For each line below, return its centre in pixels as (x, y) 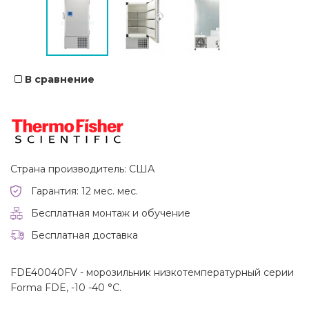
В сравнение (60, 80)
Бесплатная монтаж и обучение (111, 213)
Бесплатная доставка (84, 236)
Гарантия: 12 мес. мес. (84, 191)
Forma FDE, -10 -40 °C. (66, 288)
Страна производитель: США (82, 169)
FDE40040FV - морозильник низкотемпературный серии (152, 273)
